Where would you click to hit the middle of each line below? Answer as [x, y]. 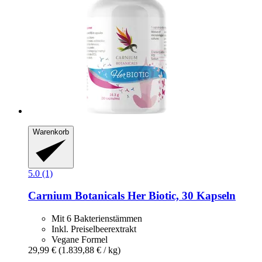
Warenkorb [51, 132]
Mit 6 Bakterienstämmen [97, 219]
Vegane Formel [80, 240]
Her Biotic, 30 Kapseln [180, 196]
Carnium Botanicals [76, 196]
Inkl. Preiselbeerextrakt [94, 229]
